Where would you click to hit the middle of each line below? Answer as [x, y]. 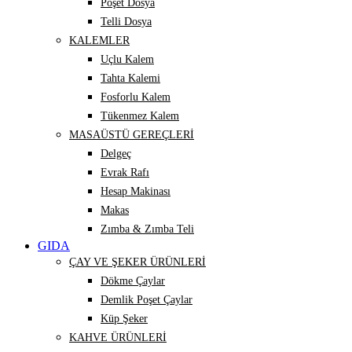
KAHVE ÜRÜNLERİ [118, 338]
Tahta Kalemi [130, 79]
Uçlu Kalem [127, 60]
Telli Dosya [126, 22]
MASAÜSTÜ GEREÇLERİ [132, 135]
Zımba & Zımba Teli [147, 229]
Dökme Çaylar [133, 281]
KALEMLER [99, 41]
